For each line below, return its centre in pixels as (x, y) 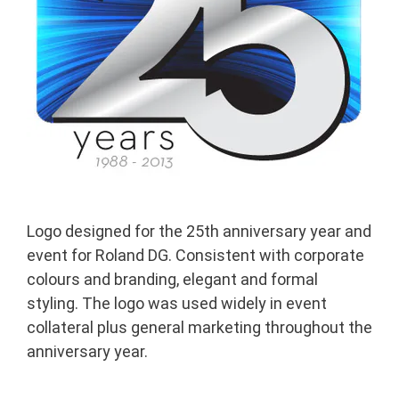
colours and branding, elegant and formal (172, 280)
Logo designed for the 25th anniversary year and (199, 232)
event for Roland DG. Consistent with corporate (195, 256)
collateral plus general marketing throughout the (199, 328)
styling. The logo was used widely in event (177, 304)
